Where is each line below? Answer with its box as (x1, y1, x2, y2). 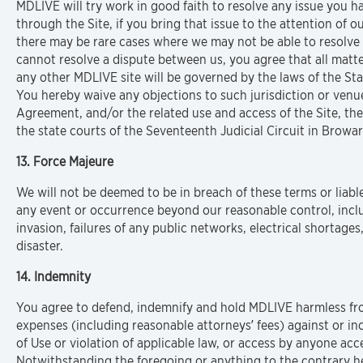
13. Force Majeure (16, 154, 113, 169)
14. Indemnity (16, 269, 91, 284)
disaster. (16, 238, 63, 254)
